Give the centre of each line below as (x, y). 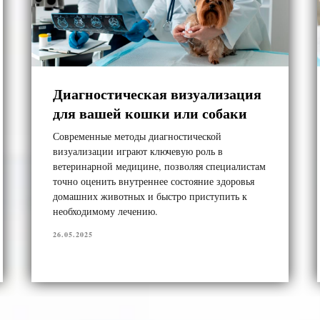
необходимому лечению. (105, 211)
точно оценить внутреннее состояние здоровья (154, 181)
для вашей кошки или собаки (150, 113)
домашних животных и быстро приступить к (150, 196)
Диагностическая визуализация (157, 94)
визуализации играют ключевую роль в (138, 151)
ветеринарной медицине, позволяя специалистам (159, 166)
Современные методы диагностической (137, 136)
